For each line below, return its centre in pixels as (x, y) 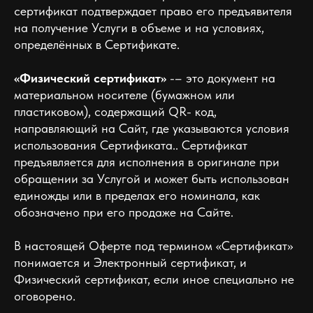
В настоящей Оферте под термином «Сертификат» (153, 246)
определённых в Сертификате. (97, 44)
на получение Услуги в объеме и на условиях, (139, 28)
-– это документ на (223, 78)
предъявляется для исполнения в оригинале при (147, 162)
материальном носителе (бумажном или (124, 95)
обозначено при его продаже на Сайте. (124, 212)
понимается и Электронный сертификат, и (130, 262)
